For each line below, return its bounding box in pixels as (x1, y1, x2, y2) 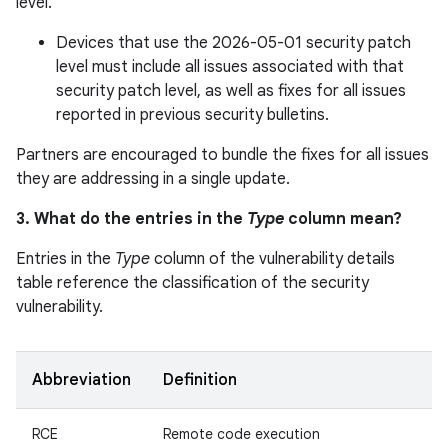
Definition (163, 370, 237, 390)
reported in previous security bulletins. (56, 105, 329, 125)
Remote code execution (163, 425, 320, 443)
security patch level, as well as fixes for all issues (56, 81, 406, 101)
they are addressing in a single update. (16, 169, 290, 189)
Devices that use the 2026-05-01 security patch (56, 33, 411, 53)
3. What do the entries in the (16, 209, 247, 229)
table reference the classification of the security (16, 273, 369, 293)
